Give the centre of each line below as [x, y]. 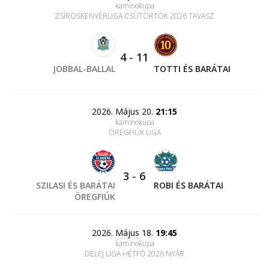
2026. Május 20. [124, 111]
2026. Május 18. [124, 233]
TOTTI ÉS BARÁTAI [192, 69]
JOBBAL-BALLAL [84, 69]
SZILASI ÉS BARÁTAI [76, 185]
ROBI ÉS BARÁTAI [188, 185]
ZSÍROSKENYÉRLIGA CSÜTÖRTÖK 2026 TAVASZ [134, 16]
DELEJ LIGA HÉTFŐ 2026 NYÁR [134, 254]
